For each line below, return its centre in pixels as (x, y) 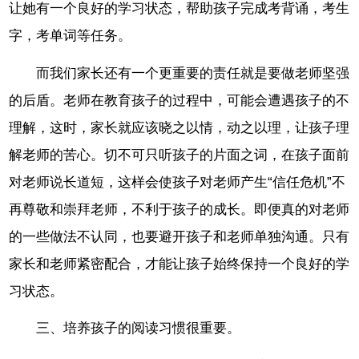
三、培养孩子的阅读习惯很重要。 (139, 329)
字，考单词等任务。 (71, 35)
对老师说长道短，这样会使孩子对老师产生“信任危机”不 (177, 182)
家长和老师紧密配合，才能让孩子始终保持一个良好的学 (179, 264)
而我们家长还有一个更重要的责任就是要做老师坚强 (193, 73)
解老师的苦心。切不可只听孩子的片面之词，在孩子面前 (179, 155)
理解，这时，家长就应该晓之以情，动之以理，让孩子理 (179, 127)
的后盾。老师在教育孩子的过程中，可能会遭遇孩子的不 (179, 100)
